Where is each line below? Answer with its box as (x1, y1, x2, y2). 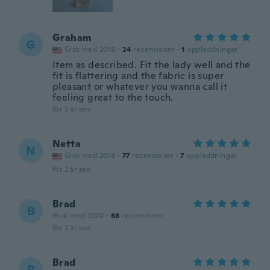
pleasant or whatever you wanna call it (52, 80, 228, 93)
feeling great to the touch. (52, 91, 174, 104)
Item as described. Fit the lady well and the (52, 58, 251, 71)
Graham (52, 31, 92, 44)
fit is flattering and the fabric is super (52, 69, 224, 82)
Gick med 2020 (52, 211, 104, 221)
